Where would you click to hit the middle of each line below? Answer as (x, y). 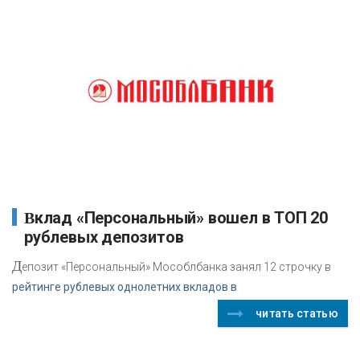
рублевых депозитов (104, 237)
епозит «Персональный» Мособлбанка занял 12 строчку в (176, 266)
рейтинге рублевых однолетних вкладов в (125, 286)
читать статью (297, 313)
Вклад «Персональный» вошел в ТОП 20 (29, 217)
